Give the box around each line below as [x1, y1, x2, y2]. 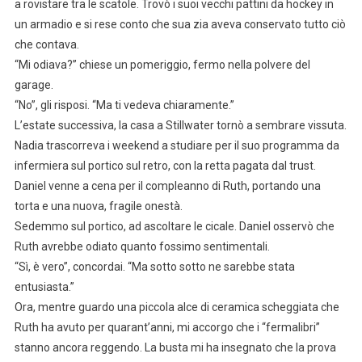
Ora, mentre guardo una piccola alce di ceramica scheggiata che [14, 301, 339, 314]
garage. [14, 78, 53, 92]
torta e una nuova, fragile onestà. [14, 200, 183, 213]
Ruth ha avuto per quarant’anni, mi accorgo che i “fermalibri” [14, 321, 320, 335]
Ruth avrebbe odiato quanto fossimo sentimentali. [14, 240, 270, 254]
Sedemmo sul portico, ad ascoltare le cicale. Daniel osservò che [14, 220, 335, 234]
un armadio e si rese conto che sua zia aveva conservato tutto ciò [14, 18, 346, 32]
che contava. [14, 38, 79, 52]
